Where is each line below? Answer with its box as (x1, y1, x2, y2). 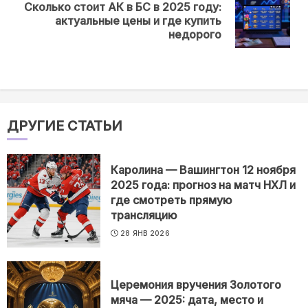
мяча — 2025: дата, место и (111, 292, 263, 307)
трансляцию (111, 208, 177, 222)
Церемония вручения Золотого (111, 277, 281, 291)
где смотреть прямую (111, 192, 232, 207)
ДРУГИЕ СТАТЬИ (7, 117, 122, 134)
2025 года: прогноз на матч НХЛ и (111, 177, 296, 192)
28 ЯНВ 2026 (120, 228, 170, 237)
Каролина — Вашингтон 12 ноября (111, 162, 296, 177)
